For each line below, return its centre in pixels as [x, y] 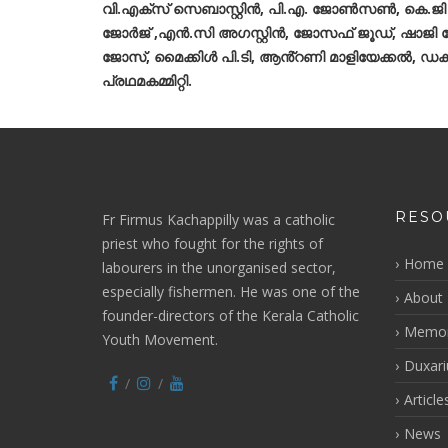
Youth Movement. [160, 339]
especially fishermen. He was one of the [231, 291]
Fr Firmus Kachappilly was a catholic [218, 219]
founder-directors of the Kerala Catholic [230, 315]
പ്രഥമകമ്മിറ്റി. [147, 80]
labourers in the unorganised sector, [219, 267]
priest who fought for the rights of [212, 243]
